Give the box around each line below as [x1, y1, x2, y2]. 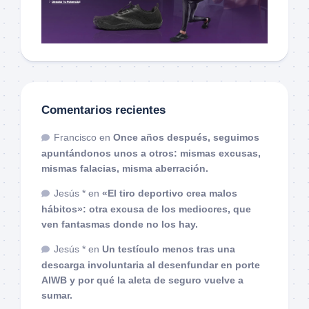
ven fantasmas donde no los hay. [41, 218, 198, 230]
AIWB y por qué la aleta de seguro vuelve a [41, 274, 243, 286]
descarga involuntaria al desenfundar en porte [41, 259, 260, 270]
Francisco [54, 131, 97, 143]
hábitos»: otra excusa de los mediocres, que [41, 203, 251, 215]
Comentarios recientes [41, 103, 166, 117]
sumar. [41, 289, 72, 301]
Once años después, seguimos [113, 131, 259, 143]
